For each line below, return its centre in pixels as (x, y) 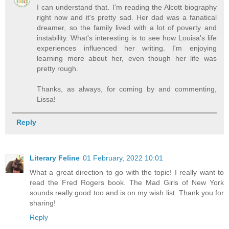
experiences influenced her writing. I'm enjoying (127, 48)
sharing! (43, 203)
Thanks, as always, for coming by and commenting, (127, 89)
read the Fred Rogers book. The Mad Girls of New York (127, 182)
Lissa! (47, 99)
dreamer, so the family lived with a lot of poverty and (127, 27)
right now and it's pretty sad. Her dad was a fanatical (127, 17)
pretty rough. (58, 68)
